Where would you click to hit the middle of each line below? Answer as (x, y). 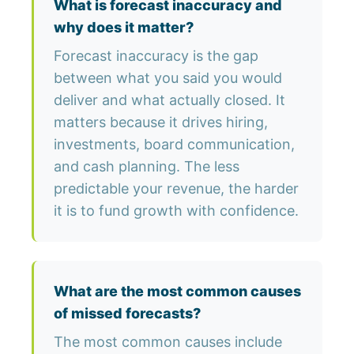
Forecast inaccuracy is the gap (156, 56)
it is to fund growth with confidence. (176, 211)
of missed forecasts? (127, 314)
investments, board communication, (174, 145)
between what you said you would (168, 78)
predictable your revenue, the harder (176, 189)
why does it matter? (124, 28)
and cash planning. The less (147, 167)
